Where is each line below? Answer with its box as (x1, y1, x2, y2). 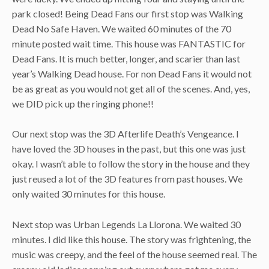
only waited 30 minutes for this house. (12, 188, 165, 200)
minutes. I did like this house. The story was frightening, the (12, 233, 251, 245)
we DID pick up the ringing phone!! (12, 97, 154, 109)
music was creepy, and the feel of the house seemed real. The (12, 248, 257, 260)
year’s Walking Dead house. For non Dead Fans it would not (12, 67, 252, 79)
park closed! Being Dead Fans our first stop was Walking (12, 7, 243, 19)
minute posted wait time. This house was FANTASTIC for (12, 37, 246, 49)
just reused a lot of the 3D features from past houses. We (12, 173, 243, 185)
